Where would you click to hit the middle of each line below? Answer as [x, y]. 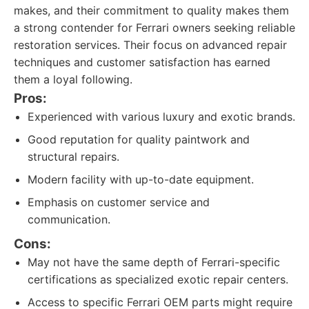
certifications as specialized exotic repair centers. [158, 279]
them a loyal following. [73, 79]
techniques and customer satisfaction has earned [142, 62]
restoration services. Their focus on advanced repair [150, 45]
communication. [69, 219]
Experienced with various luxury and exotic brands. [161, 117]
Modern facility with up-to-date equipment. [141, 179]
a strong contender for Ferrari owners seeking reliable [154, 28]
